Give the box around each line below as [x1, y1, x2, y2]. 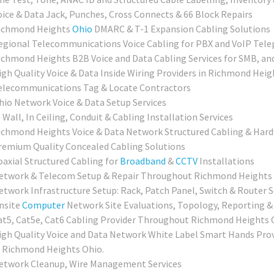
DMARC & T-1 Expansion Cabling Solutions [92, 22, 270, 35]
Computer [21, 198, 65, 211]
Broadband [119, 154, 166, 167]
